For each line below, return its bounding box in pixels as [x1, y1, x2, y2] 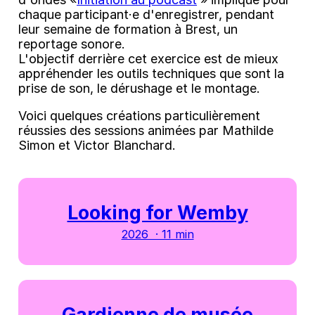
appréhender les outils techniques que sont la [18, 65, 284, 81]
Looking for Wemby [67, 200, 248, 224]
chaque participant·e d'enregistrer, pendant [18, 6, 274, 22]
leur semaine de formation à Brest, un [18, 21, 238, 37]
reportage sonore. [18, 36, 125, 51]
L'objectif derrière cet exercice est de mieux [18, 51, 278, 66]
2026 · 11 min [121, 226, 194, 241]
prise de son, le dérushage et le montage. [18, 80, 260, 96]
